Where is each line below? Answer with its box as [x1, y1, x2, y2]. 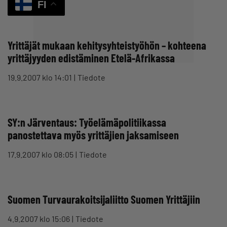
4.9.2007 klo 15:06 [8, 213, 70, 223]
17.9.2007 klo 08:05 [8, 149, 73, 159]
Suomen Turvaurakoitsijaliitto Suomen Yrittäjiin [8, 192, 200, 206]
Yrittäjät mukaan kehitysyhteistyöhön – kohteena [8, 38, 206, 52]
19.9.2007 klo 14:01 [8, 72, 72, 82]
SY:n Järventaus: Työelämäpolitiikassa [8, 115, 166, 129]
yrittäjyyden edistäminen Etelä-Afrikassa [8, 51, 175, 64]
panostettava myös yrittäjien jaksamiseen [8, 128, 179, 141]
